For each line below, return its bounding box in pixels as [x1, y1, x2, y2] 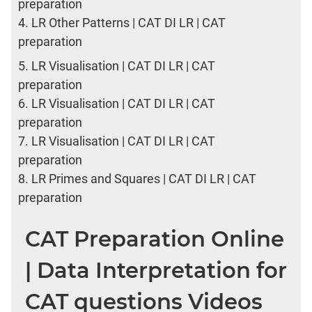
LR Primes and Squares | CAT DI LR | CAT [31, 171, 256, 186]
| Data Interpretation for [25, 256, 287, 283]
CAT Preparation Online [25, 225, 284, 252]
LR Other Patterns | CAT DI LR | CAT [31, 15, 226, 30]
